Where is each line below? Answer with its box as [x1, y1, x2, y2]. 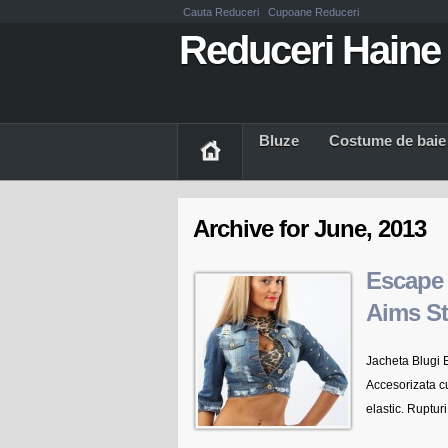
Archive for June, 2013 [193, 215, 426, 242]
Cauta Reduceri [183, 6, 262, 18]
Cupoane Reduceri [268, 6, 359, 18]
